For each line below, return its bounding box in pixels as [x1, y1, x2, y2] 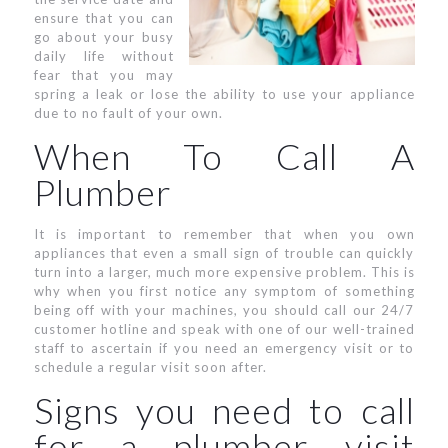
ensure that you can [33, 10, 174, 26]
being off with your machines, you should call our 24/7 [33, 302, 415, 318]
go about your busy [33, 29, 174, 45]
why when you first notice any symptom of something [33, 283, 415, 299]
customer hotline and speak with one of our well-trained [33, 321, 415, 337]
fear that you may [33, 67, 174, 83]
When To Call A [33, 134, 415, 178]
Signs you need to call [33, 388, 415, 432]
